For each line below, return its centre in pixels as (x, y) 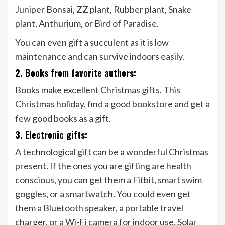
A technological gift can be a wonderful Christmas (112, 152)
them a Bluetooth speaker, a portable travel (99, 208)
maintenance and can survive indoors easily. (100, 57)
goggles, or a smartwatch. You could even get (103, 194)
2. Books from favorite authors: (76, 73)
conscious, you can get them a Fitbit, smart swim (108, 180)
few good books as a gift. (63, 118)
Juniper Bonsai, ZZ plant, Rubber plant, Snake (103, 9)
